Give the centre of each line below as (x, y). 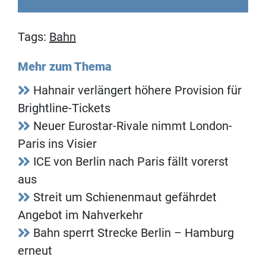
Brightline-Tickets (64, 108)
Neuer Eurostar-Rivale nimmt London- (133, 126)
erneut (35, 250)
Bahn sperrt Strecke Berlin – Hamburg (134, 232)
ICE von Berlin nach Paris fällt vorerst (131, 161)
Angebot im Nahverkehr (80, 215)
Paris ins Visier (57, 143)
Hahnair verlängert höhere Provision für (137, 90)
